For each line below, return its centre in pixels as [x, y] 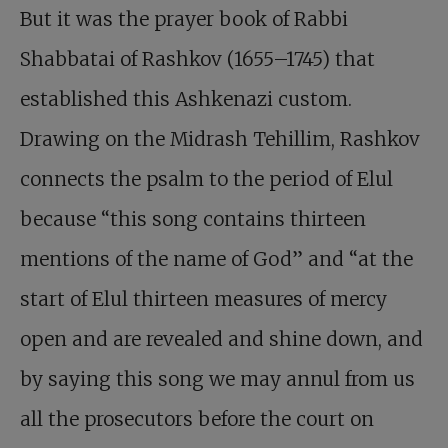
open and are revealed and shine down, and [221, 339]
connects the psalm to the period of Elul [206, 179]
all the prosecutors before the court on [197, 419]
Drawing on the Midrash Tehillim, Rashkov [220, 139]
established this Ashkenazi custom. [186, 99]
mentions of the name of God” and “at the [216, 259]
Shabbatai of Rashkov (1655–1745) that [197, 59]
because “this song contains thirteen [193, 219]
